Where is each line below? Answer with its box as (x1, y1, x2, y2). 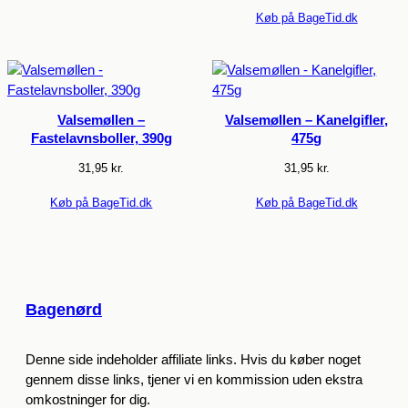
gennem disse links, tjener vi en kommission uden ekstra (25, 372, 362, 387)
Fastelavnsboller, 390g (30, 131, 172, 147)
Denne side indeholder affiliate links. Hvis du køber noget (25, 352, 361, 367)
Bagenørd (25, 299, 102, 319)
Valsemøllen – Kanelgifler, (225, 113, 389, 128)
